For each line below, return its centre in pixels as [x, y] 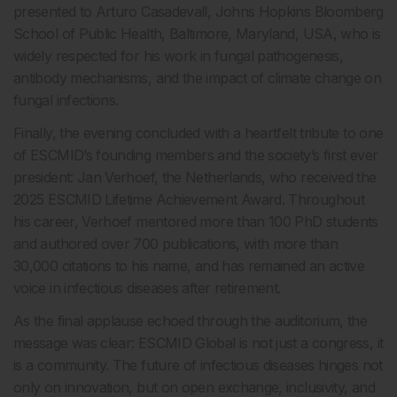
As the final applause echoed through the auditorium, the [191, 321]
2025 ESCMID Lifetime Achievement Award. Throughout [189, 199]
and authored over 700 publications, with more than [175, 244]
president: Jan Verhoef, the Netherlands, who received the [195, 177]
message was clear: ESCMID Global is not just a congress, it [198, 343]
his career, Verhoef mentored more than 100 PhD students [196, 222]
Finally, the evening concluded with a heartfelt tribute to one [198, 133]
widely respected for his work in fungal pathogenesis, [179, 56]
